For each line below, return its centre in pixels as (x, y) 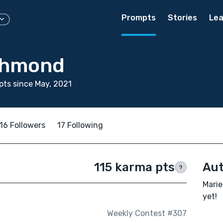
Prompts (139, 18)
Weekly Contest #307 (147, 214)
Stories (182, 18)
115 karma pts (134, 167)
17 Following (80, 125)
